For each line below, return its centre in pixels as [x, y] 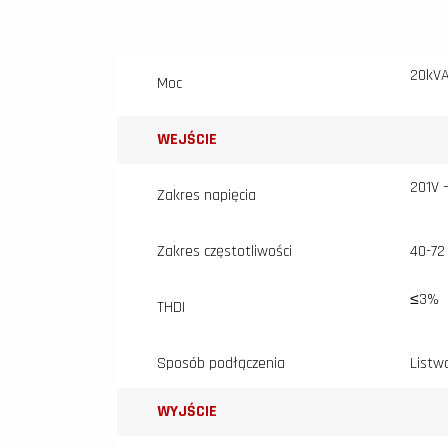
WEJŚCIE [187, 140]
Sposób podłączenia [221, 364]
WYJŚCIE [187, 412]
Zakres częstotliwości [224, 252]
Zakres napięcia [206, 196]
